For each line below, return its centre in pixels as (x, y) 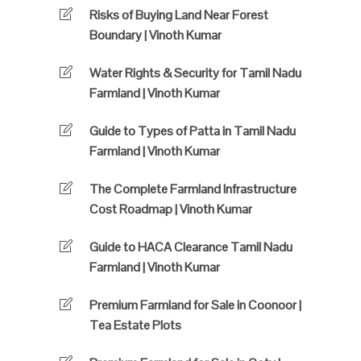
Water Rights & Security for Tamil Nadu (195, 73)
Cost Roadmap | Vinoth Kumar (171, 210)
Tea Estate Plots (135, 326)
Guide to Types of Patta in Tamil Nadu (193, 131)
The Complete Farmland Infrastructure (193, 189)
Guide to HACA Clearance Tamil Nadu (191, 247)
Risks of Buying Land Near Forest (179, 15)
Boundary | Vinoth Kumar (156, 35)
